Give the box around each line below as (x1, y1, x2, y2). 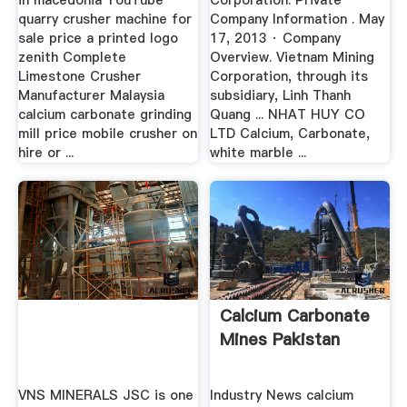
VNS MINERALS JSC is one (17, 385, 194, 404)
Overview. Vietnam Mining (210, 48, 375, 67)
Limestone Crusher (17, 67, 141, 86)
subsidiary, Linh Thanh (210, 86, 352, 105)
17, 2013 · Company (210, 29, 342, 48)
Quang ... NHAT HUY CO (210, 105, 366, 124)
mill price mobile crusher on (17, 124, 197, 144)
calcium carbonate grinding (17, 105, 192, 124)
